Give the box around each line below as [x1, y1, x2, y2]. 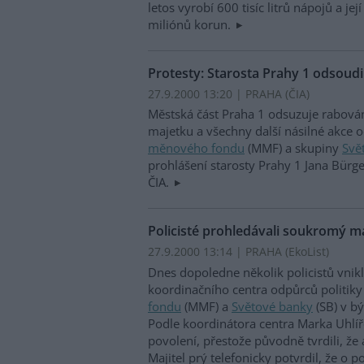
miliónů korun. [148, 15, 234, 32]
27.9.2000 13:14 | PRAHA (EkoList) [148, 244, 329, 260]
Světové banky [232, 297, 313, 314]
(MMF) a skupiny [245, 140, 342, 157]
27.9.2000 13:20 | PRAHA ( [148, 85, 288, 102]
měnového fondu [148, 140, 245, 157]
